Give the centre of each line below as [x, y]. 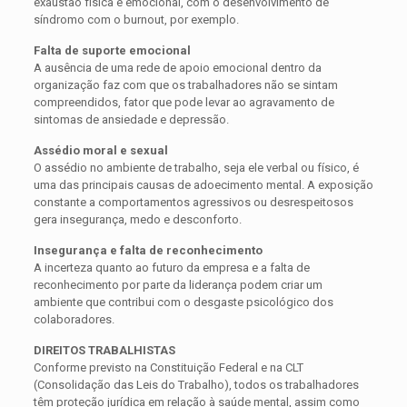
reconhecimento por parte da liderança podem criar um [178, 285]
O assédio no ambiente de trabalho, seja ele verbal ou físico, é [196, 168]
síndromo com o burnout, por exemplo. [136, 20]
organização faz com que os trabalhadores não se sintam [185, 85]
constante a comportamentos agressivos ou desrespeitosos [193, 203]
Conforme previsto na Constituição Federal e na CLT [168, 368]
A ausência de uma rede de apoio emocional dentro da [177, 68]
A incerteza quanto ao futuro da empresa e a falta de [171, 268]
